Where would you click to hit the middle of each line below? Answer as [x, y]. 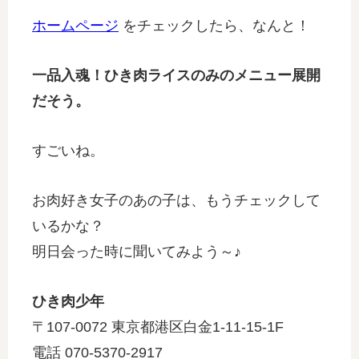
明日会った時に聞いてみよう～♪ [137, 252]
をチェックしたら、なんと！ [214, 26]
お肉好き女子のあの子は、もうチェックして [176, 201]
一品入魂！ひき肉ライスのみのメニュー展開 [176, 76]
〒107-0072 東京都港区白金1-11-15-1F [158, 327]
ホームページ [75, 26]
